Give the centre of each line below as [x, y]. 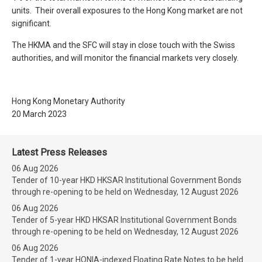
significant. [32, 23]
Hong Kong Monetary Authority [68, 101]
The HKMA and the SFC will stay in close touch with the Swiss [123, 45]
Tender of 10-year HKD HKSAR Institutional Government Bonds [127, 180]
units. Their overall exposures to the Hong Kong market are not [127, 11]
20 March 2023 [39, 114]
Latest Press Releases [59, 152]
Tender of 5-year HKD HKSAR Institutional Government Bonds [124, 220]
